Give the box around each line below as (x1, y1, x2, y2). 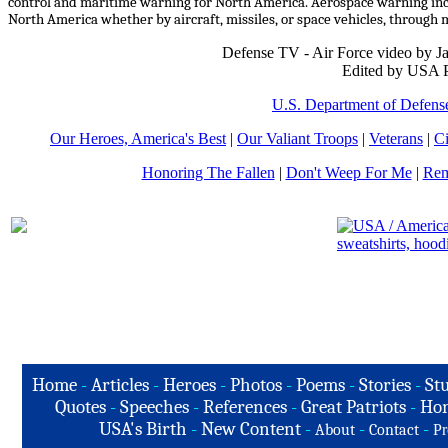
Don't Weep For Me (285, 163, 412, 181)
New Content (200, 418, 301, 440)
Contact (368, 421, 419, 439)
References (203, 396, 287, 418)
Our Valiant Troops (237, 129, 358, 147)
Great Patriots (301, 396, 406, 418)
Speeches (120, 396, 189, 418)
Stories (358, 374, 411, 396)
